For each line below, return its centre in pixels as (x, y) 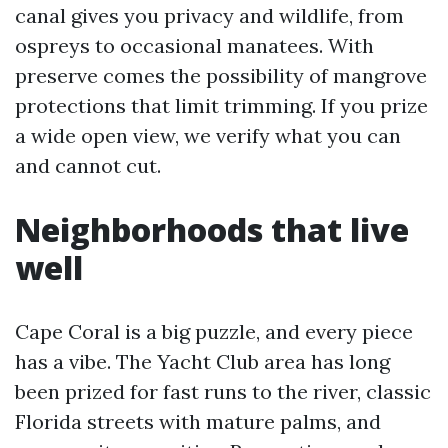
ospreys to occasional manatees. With (194, 45)
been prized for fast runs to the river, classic (223, 391)
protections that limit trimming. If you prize (221, 105)
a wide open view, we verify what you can (208, 135)
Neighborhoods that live (212, 229)
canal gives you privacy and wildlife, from (209, 15)
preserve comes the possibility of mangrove (221, 75)
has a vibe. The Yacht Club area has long (202, 361)
